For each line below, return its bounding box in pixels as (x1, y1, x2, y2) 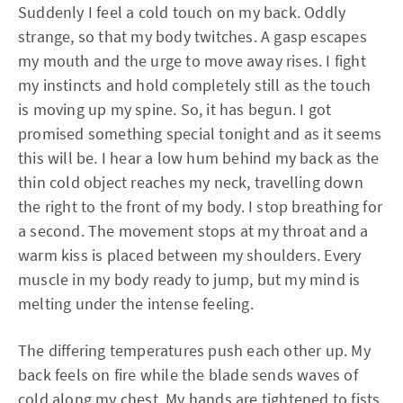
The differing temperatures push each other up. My (18, 340, 371, 361)
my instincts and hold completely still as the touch (18, 75, 372, 95)
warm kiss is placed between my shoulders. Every (18, 245, 362, 265)
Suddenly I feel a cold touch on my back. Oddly (18, 2, 346, 22)
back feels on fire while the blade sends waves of (18, 364, 358, 385)
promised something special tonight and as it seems (18, 123, 382, 144)
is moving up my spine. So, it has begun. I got (18, 99, 332, 120)
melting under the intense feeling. (18, 293, 254, 314)
